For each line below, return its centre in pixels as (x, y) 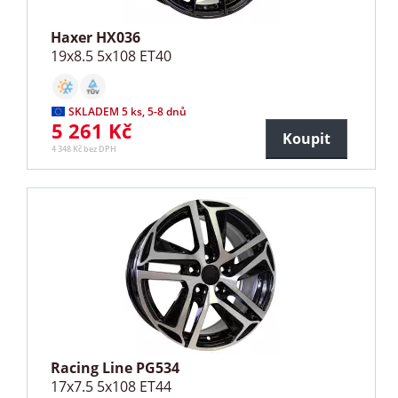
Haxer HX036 (96, 37)
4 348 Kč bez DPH (84, 148)
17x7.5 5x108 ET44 (111, 386)
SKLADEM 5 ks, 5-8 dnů (128, 111)
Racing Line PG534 (115, 367)
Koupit (306, 138)
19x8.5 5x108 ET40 (111, 56)
